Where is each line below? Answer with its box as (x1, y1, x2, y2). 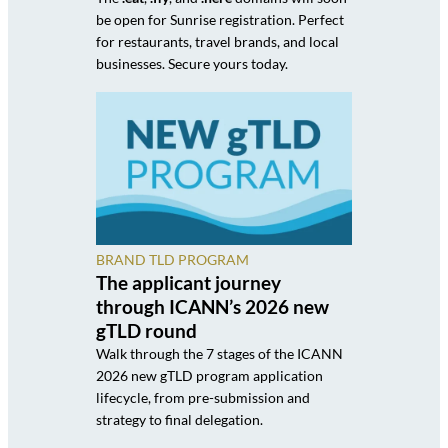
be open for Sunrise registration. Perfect (96, 10, 344, 28)
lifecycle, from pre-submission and (96, 389, 310, 407)
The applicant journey (96, 271, 281, 295)
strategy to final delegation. (96, 411, 263, 429)
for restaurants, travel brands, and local (96, 32, 339, 50)
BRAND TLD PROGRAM (96, 251, 249, 269)
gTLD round (96, 319, 197, 343)
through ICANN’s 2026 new (96, 295, 329, 319)
